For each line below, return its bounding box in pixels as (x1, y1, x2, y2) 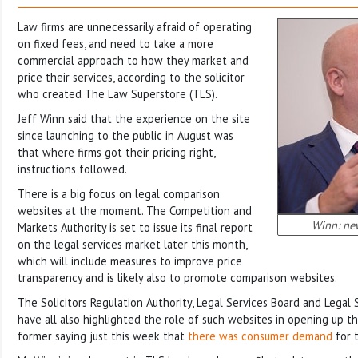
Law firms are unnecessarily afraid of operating (18, 18, 252, 34)
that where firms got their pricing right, (18, 144, 215, 160)
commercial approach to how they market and (18, 52, 249, 68)
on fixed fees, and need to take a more (18, 35, 213, 51)
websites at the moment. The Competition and (18, 202, 252, 218)
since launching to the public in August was (18, 127, 233, 143)
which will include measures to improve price (18, 253, 242, 268)
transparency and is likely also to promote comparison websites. (18, 269, 337, 285)
